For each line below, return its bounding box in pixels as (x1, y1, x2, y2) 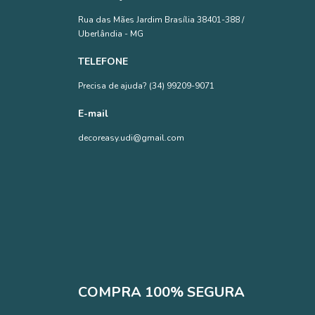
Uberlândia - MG (77, 27, 143, 39)
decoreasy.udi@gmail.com (77, 131, 184, 143)
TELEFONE (77, 54, 128, 68)
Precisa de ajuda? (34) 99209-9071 (77, 79, 214, 91)
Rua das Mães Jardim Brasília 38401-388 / (77, 13, 244, 25)
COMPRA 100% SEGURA (77, 283, 245, 302)
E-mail (77, 106, 108, 120)
